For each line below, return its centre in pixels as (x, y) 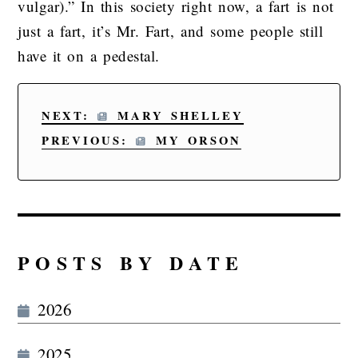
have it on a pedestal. (89, 56)
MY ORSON (195, 141)
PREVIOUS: (89, 141)
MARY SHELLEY (177, 115)
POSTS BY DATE (131, 263)
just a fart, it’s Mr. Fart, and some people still (171, 31)
